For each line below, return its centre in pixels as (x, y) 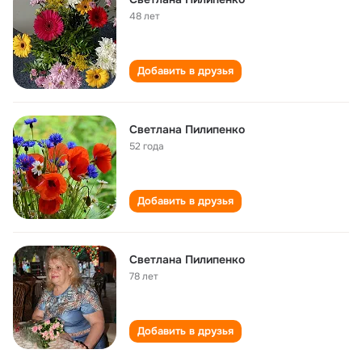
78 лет (144, 276)
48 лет (145, 16)
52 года (147, 146)
